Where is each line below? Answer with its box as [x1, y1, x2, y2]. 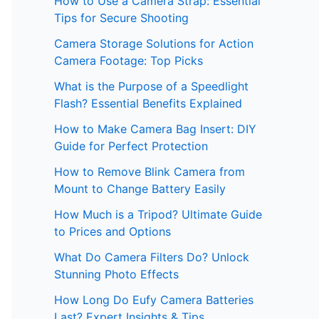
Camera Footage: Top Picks [54, 53, 203, 68]
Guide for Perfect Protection [54, 139, 208, 154]
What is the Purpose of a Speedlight [54, 79, 249, 94]
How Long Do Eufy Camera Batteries [54, 293, 253, 308]
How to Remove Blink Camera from [54, 164, 245, 179]
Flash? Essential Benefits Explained [54, 96, 242, 111]
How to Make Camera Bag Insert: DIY [54, 122, 256, 137]
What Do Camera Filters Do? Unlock [54, 250, 249, 265]
